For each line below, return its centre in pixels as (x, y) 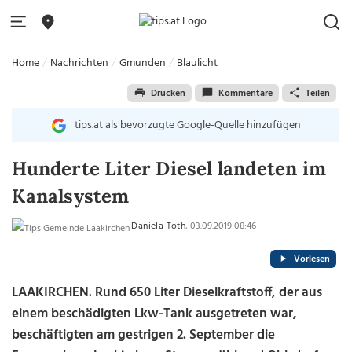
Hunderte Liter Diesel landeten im (169, 169)
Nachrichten (80, 63)
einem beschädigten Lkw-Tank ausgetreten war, (155, 314)
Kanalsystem (71, 196)
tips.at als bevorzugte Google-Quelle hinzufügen (187, 125)
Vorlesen (312, 259)
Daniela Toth (159, 226)
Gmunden (143, 63)
